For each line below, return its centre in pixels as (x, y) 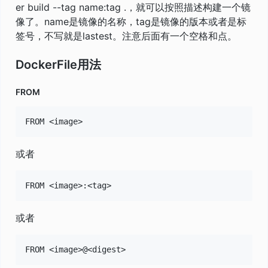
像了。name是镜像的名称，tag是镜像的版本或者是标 (131, 21)
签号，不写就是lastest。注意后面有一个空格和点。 (126, 36)
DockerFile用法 (58, 64)
